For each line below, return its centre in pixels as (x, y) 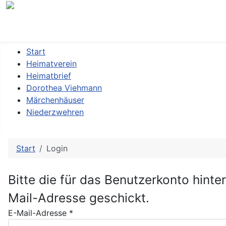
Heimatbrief (49, 75)
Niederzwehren (55, 112)
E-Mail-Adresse (37, 213)
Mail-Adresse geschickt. (79, 197)
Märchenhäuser (55, 100)
